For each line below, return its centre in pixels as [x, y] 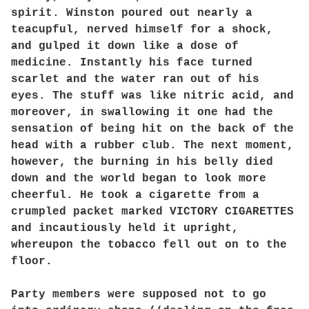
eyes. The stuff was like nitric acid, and [152, 96]
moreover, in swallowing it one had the [142, 112]
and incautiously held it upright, [125, 228]
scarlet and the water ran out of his [135, 79]
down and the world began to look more [139, 179]
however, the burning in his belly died [142, 162]
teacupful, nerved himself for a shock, [142, 30]
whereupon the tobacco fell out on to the [149, 245]
